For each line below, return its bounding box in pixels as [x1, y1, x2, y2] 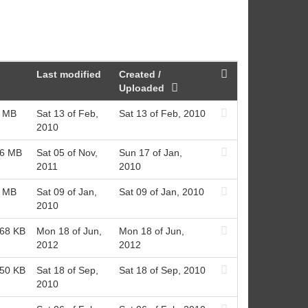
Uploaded [118, 82, 167, 93]
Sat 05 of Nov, [36, 146, 98, 158]
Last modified [36, 68, 101, 80]
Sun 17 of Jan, [118, 146, 182, 158]
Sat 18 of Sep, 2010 [118, 264, 206, 276]
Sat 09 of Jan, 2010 [118, 186, 204, 197]
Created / [118, 68, 161, 80]
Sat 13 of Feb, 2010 [118, 107, 206, 119]
